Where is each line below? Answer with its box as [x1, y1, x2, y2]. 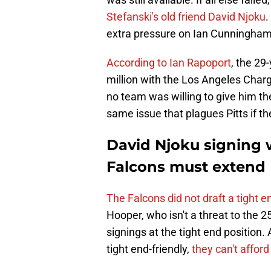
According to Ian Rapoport [106, 56, 231, 70]
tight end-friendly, [106, 243, 192, 256]
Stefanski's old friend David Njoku [106, 10, 266, 24]
